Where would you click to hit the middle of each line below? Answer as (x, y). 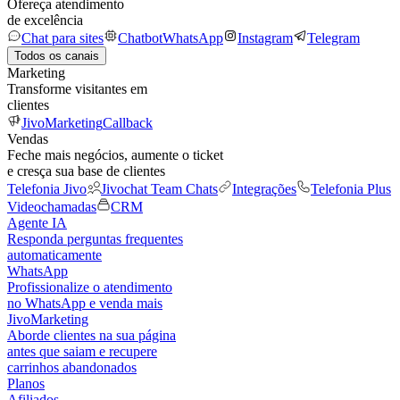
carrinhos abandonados (72, 367)
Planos (26, 383)
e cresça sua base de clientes (86, 171)
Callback (128, 123)
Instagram (265, 38)
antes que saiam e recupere (82, 351)
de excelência (45, 20)
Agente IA (37, 223)
